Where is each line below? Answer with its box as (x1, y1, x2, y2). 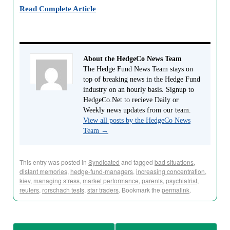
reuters (20, 185, 39, 194)
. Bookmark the (119, 185, 162, 194)
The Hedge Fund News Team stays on (83, 65, 193, 73)
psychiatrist (166, 176, 197, 185)
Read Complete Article (20, 4, 96, 13)
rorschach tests (42, 185, 84, 194)
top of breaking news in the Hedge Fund (83, 75, 200, 83)
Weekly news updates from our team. (83, 106, 191, 114)
